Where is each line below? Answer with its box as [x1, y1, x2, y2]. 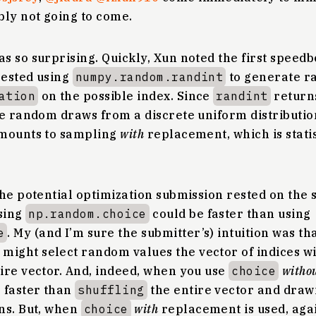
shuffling [78, 283, 145, 297]
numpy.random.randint [75, 70, 224, 84]
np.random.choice [28, 207, 147, 221]
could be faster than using [149, 207, 311, 221]
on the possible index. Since [38, 89, 214, 103]
